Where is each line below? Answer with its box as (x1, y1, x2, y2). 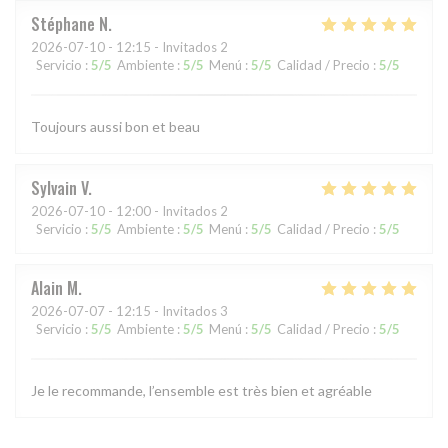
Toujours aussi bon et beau (31, 118, 200, 136)
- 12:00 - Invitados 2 (105, 203, 228, 220)
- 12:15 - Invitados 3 (105, 303, 228, 320)
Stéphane (31, 12, 95, 37)
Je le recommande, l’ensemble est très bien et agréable (31, 382, 372, 400)
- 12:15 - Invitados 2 (105, 39, 228, 56)
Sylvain (31, 176, 77, 201)
